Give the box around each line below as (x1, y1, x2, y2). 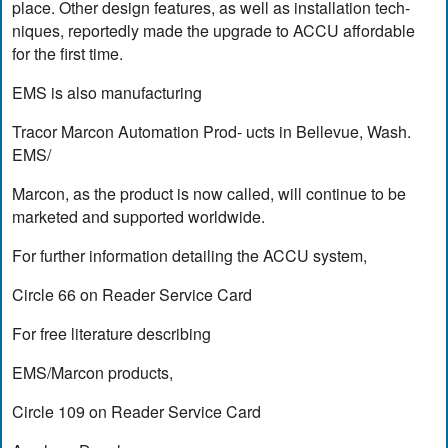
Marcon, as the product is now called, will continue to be (12, 181, 407, 205)
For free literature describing (12, 321, 212, 345)
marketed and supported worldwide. (12, 204, 266, 228)
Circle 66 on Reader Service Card (12, 282, 253, 306)
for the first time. (12, 41, 124, 65)
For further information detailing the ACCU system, (12, 243, 368, 267)
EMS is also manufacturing (12, 80, 203, 104)
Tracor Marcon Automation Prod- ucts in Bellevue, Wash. (12, 119, 412, 143)
